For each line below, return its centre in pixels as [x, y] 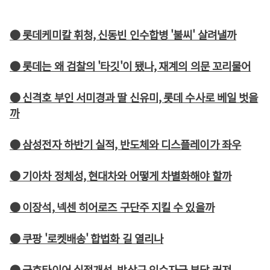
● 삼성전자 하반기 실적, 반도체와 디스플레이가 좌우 [125, 144]
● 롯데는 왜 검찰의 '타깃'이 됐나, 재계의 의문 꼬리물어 [130, 66]
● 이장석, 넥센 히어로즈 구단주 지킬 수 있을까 [112, 207]
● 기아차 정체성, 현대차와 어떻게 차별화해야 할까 [121, 175]
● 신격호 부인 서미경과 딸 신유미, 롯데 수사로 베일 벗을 [134, 97]
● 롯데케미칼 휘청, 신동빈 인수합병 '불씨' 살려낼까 [123, 34]
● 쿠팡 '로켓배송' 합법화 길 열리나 [87, 238]
